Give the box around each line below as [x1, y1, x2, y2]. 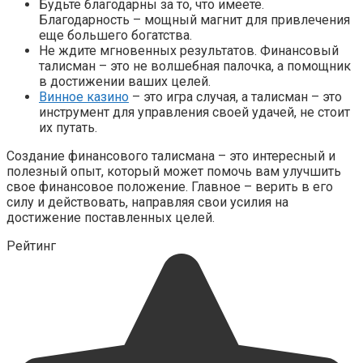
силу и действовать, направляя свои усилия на [6, 194, 288, 210]
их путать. [39, 119, 97, 135]
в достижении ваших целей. [39, 73, 211, 89]
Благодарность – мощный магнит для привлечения [39, 11, 350, 28]
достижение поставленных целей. [6, 209, 215, 225]
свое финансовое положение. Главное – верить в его [6, 178, 333, 194]
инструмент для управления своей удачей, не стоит [39, 104, 350, 120]
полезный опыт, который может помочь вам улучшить [6, 163, 341, 179]
